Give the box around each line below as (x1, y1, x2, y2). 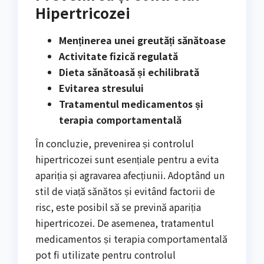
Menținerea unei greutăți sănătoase (59, 33, 226, 48)
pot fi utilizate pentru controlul (35, 247, 176, 262)
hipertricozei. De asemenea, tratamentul (35, 215, 214, 230)
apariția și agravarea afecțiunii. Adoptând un (35, 167, 225, 182)
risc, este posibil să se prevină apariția (35, 199, 201, 214)
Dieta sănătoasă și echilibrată (59, 65, 199, 80)
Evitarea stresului (59, 81, 144, 95)
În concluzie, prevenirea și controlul (35, 136, 194, 150)
